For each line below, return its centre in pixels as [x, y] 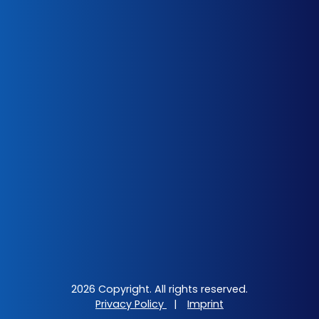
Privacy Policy [131, 304]
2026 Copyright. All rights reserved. [159, 289]
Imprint [205, 304]
